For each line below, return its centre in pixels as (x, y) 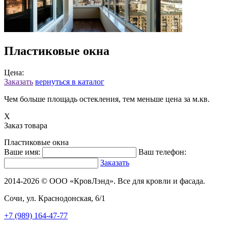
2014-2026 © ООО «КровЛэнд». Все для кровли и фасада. (105, 181)
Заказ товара (26, 125)
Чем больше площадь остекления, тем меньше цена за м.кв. (107, 99)
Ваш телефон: (162, 152)
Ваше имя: (22, 152)
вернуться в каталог (70, 81)
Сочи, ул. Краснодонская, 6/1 (55, 198)
